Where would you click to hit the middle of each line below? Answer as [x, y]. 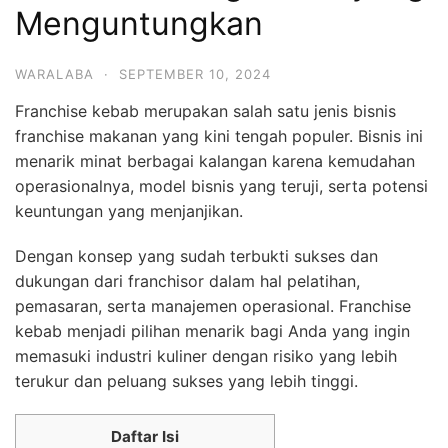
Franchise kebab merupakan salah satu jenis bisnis [205, 110]
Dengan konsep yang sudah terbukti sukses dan [196, 255]
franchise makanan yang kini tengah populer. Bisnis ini [219, 135]
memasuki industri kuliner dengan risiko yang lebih [206, 355]
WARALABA [54, 73]
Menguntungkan [139, 23]
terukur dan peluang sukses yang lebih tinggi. [186, 380]
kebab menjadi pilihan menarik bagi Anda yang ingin [212, 330]
